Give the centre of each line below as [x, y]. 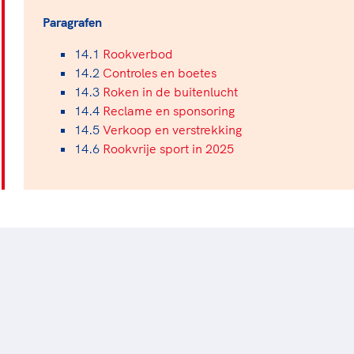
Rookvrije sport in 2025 [168, 149]
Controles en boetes [160, 73]
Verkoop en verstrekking [172, 130]
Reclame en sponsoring [169, 111]
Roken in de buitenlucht [170, 92]
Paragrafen [72, 22]
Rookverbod [138, 54]
